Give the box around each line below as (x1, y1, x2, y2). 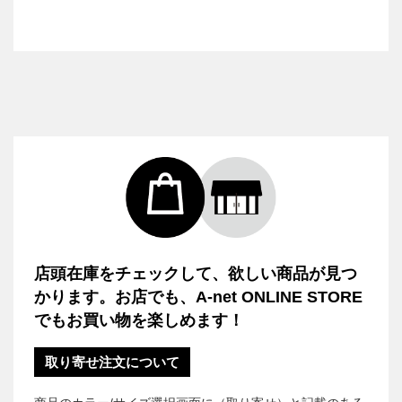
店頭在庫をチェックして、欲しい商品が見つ (33, 264, 357, 283)
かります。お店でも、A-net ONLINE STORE (33, 287, 363, 306)
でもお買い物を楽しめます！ (33, 310, 244, 329)
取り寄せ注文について (44, 354, 179, 370)
